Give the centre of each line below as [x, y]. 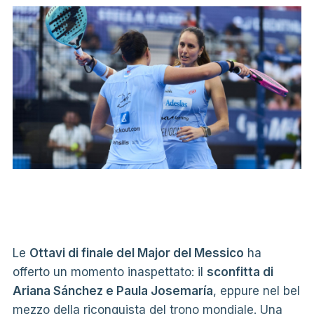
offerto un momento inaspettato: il [109, 272]
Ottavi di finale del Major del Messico [136, 253]
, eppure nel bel [256, 291]
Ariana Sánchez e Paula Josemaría [112, 291]
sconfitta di [240, 272]
